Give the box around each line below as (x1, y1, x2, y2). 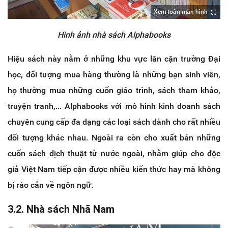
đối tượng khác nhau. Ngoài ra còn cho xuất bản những (8, 132, 220, 142)
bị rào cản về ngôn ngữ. (8, 180, 93, 190)
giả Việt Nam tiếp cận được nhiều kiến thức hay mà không (8, 164, 220, 174)
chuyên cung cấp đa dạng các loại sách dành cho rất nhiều (8, 117, 220, 127)
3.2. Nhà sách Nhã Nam (8, 203, 115, 215)
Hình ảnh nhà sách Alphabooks (58, 30, 170, 40)
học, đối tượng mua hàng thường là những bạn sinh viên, (8, 69, 220, 79)
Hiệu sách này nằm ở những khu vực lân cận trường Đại (8, 53, 220, 64)
